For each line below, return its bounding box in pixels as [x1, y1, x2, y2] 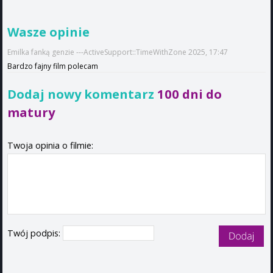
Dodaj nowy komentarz [7, 85, 157, 102]
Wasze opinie [7, 23, 90, 40]
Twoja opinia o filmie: [7, 139, 93, 151]
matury [7, 103, 55, 121]
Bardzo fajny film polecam [7, 60, 98, 71]
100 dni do [157, 85, 222, 102]
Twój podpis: [7, 227, 63, 239]
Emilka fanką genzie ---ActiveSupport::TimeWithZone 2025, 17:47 [7, 46, 228, 57]
